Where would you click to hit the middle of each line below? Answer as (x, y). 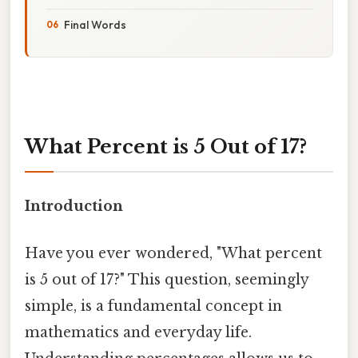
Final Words (95, 24)
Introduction (74, 206)
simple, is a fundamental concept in (153, 306)
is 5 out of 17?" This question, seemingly (167, 280)
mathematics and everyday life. (138, 333)
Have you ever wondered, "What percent (173, 254)
